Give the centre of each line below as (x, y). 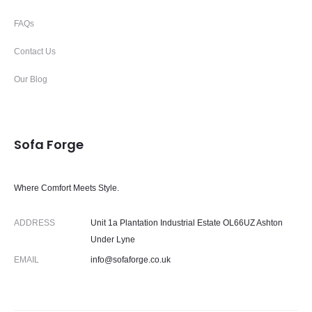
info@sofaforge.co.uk (131, 260)
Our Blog (31, 80)
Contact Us (35, 52)
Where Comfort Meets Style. (67, 188)
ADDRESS (34, 223)
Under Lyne (113, 240)
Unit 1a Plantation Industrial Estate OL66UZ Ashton (187, 223)
